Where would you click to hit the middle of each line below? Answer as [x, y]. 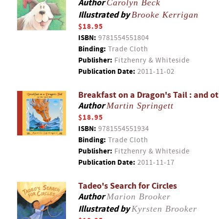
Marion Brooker [139, 197]
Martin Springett [140, 106]
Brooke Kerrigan [165, 15]
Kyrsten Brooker [164, 209]
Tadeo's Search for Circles [128, 186]
